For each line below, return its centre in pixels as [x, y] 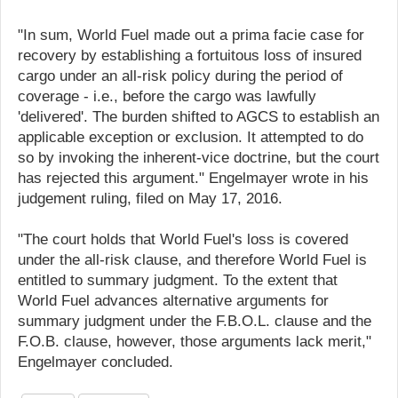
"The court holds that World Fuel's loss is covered [183, 239]
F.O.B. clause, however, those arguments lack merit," [195, 341]
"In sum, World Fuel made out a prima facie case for [191, 35]
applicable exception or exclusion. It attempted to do [191, 137]
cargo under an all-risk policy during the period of [180, 76]
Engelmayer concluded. [96, 362]
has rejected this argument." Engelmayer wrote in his [193, 178]
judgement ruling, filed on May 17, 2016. [150, 198]
